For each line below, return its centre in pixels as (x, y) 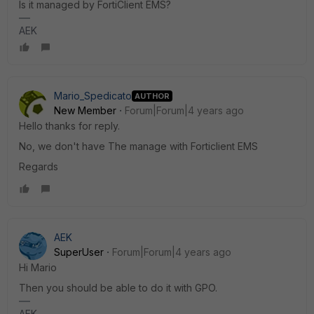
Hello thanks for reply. (69, 126)
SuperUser (79, 252)
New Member (85, 110)
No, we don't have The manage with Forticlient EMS (138, 146)
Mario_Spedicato (93, 96)
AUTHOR (152, 96)
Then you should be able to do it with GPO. (118, 288)
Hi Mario (38, 267)
